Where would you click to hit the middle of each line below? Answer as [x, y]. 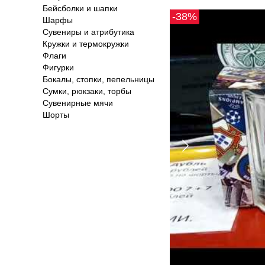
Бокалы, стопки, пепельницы [98, 79]
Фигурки [58, 67]
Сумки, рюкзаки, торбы [87, 91]
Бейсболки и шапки [80, 8]
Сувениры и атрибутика [88, 32]
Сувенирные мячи [78, 103]
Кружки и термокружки [86, 43]
